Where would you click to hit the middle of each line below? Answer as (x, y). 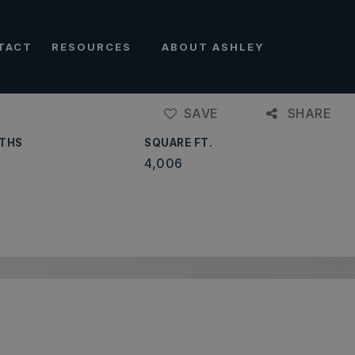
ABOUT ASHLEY (213, 46)
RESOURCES (94, 46)
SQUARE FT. (179, 143)
